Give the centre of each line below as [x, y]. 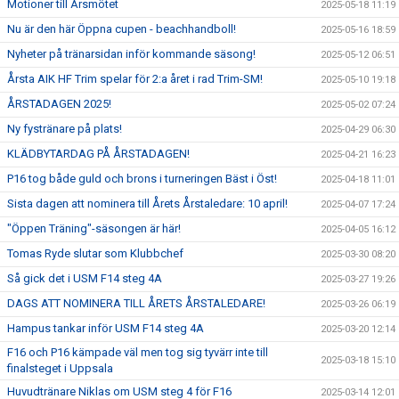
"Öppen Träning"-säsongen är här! [94, 228]
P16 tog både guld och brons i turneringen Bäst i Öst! [142, 179]
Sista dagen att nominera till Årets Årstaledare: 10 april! [147, 204]
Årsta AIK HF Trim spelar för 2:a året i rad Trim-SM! [135, 79]
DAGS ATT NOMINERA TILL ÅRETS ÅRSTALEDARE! [136, 303]
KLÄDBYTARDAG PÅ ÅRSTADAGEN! [98, 154]
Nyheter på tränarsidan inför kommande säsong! [131, 54]
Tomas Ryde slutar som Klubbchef [95, 253]
